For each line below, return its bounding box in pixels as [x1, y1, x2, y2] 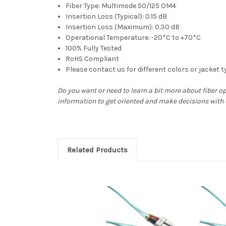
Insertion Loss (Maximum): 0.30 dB [66, 22, 180, 31]
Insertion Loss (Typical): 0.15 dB [66, 12, 167, 21]
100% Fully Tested [66, 43, 122, 52]
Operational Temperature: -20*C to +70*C [66, 33, 201, 42]
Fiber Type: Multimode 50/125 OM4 [66, 1, 177, 10]
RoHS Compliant [66, 54, 120, 63]
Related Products [67, 145, 128, 154]
